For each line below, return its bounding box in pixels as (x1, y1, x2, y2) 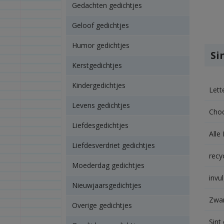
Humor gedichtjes (71, 40, 129, 50)
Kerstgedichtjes (71, 60, 122, 70)
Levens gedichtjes (71, 100, 130, 110)
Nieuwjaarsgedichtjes (71, 180, 141, 190)
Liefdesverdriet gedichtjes (71, 140, 155, 150)
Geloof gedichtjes (71, 20, 129, 30)
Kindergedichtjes (71, 80, 125, 90)
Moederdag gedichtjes (71, 160, 144, 170)
